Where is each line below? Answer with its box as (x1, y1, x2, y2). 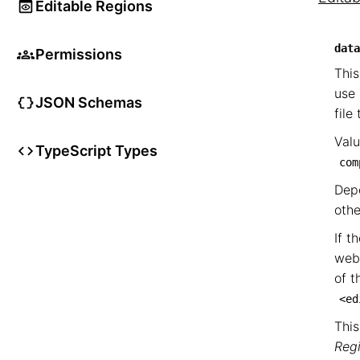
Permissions (35, 46, 122, 63)
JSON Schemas (35, 94, 142, 111)
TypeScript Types (35, 142, 157, 159)
